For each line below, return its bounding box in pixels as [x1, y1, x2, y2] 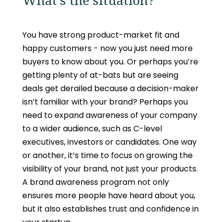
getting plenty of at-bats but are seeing [22, 69, 178, 81]
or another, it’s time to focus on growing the [22, 150, 193, 161]
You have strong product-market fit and [22, 29, 179, 41]
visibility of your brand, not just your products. [22, 163, 198, 174]
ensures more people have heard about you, [22, 190, 195, 201]
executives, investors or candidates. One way [22, 136, 197, 148]
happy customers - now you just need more [22, 43, 193, 54]
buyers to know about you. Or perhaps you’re [22, 56, 198, 67]
